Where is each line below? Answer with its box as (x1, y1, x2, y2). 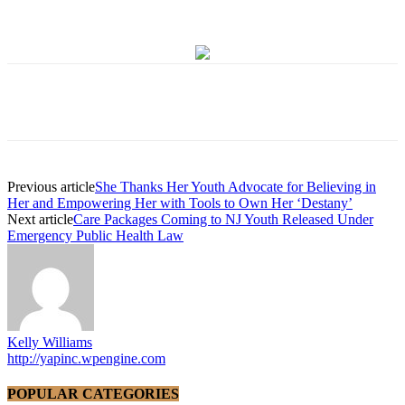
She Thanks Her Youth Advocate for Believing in (95, 179, 376, 195)
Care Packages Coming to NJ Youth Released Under (73, 212, 373, 228)
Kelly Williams (7, 334, 92, 351)
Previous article (7, 179, 95, 195)
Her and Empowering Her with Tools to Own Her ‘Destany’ (7, 195, 353, 212)
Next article (7, 212, 73, 228)
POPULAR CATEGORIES (7, 386, 179, 402)
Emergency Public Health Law (7, 228, 184, 244)
